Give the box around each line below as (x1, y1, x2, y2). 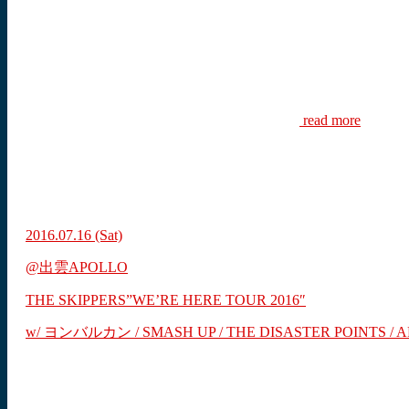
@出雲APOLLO (26, 259, 128, 276)
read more (299, 112, 361, 129)
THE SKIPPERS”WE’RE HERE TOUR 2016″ (26, 292, 306, 309)
